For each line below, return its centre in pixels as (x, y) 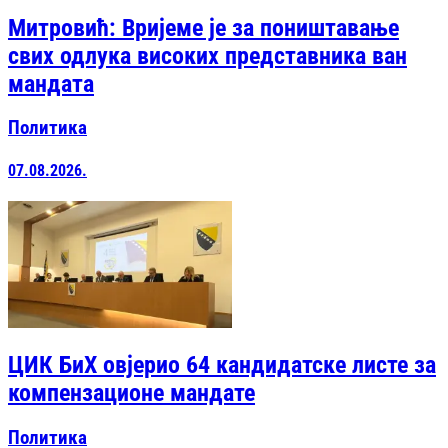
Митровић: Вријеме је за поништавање (203, 27)
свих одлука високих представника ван (207, 55)
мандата (51, 83)
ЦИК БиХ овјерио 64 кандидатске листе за (222, 365)
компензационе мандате (131, 393)
